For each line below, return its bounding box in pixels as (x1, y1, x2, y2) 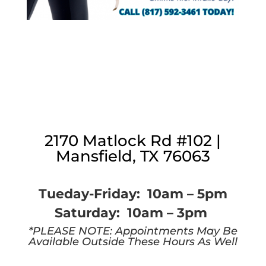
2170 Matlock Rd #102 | (45, 131, 221, 151)
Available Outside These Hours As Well (28, 235, 237, 249)
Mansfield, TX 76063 (55, 147, 210, 166)
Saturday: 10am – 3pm (55, 205, 211, 221)
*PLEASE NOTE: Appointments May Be (28, 224, 237, 238)
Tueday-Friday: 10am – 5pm (38, 186, 227, 202)
